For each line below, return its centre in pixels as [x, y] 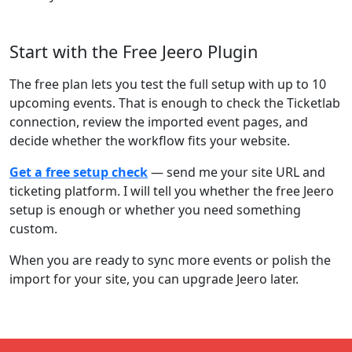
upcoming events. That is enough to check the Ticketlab [175, 103]
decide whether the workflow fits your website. [150, 141]
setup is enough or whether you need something [155, 210]
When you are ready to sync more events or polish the [170, 260]
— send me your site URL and [236, 172]
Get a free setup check [79, 172]
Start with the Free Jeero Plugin [134, 51]
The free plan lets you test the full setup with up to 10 [168, 84]
